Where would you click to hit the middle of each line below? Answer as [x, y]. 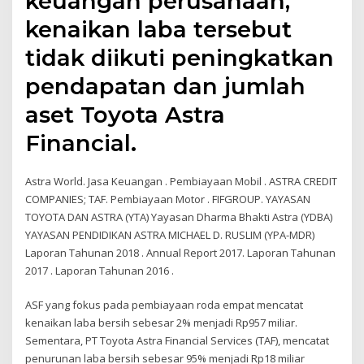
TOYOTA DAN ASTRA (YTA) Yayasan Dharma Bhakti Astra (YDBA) [179, 217]
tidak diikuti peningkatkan [180, 57]
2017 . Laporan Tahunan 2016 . [100, 270]
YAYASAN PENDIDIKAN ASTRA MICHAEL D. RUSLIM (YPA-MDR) [170, 234]
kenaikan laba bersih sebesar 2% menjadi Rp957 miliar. [162, 323]
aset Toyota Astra [126, 114]
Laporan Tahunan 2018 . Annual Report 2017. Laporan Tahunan [181, 252]
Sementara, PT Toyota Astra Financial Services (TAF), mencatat [178, 341]
